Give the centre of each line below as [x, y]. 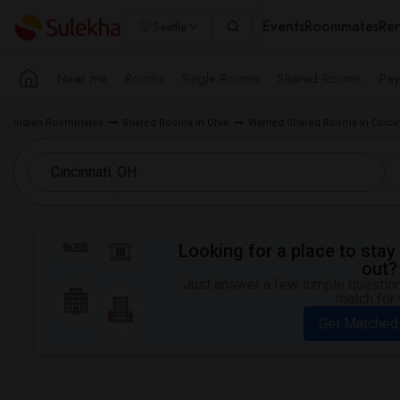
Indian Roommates [58, 123]
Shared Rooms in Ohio [176, 123]
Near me [82, 78]
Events [283, 26]
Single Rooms [221, 78]
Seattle [170, 27]
